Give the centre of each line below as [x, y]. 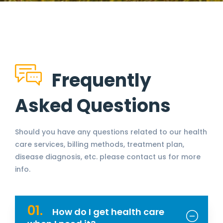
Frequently [102, 81]
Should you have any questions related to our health [111, 132]
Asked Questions [93, 106]
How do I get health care [107, 212]
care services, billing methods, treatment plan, [100, 145]
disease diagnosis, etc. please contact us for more [108, 157]
